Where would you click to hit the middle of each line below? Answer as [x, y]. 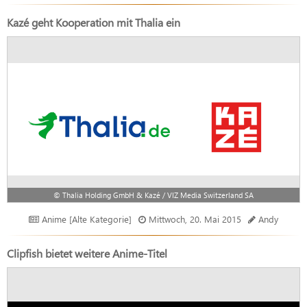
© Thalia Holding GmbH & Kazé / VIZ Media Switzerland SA [153, 195]
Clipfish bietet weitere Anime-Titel [87, 253]
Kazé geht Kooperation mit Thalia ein [94, 22]
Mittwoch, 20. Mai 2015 [195, 219]
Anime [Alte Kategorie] [85, 219]
